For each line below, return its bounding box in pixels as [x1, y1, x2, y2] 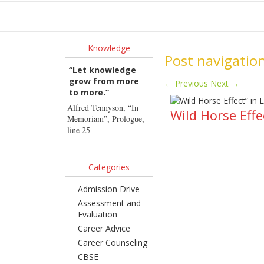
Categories [88, 161, 130, 173]
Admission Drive [77, 183, 140, 194]
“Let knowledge [68, 64, 136, 75]
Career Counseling [77, 237, 147, 248]
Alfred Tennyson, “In [67, 102, 138, 113]
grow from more [68, 75, 139, 87]
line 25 [67, 124, 90, 136]
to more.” [68, 87, 109, 98]
